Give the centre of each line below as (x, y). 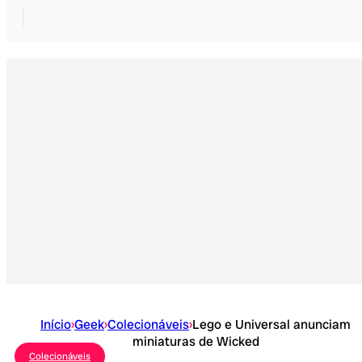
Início (56, 325)
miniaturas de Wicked (196, 342)
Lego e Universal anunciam (271, 325)
